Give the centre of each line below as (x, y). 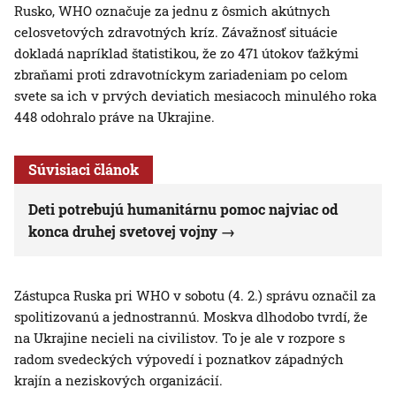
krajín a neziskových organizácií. (118, 381)
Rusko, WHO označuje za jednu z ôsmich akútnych (172, 11)
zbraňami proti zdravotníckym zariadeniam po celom (181, 75)
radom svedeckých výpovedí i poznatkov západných (179, 359)
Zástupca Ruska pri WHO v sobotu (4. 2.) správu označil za (195, 296)
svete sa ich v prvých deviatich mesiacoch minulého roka (195, 96)
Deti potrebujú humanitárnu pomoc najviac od (183, 209)
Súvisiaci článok (84, 170)
